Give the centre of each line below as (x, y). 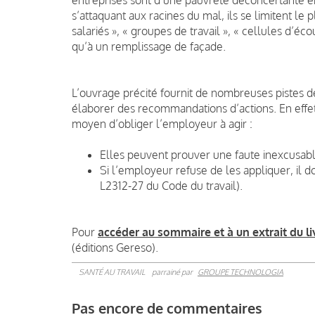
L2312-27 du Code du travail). (171, 185)
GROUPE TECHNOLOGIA (240, 272)
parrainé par (173, 272)
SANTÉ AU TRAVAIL (112, 272)
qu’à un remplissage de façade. (149, 46)
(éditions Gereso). (115, 247)
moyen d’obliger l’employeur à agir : (163, 123)
